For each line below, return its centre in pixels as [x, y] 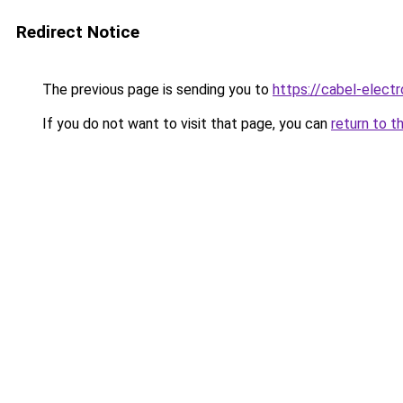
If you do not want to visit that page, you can [185, 124]
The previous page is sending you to [156, 90]
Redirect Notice [78, 32]
